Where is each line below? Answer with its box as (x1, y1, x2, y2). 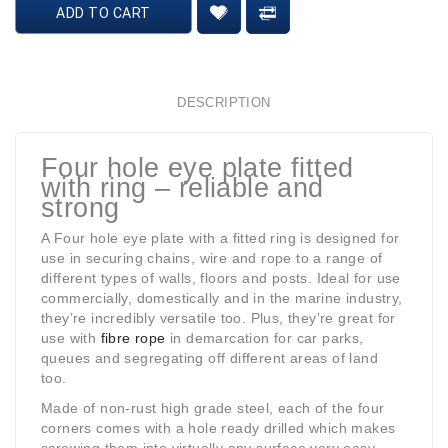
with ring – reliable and (41, 173, 324, 204)
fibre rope (100, 330, 166, 347)
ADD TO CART (56, 5, 151, 22)
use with (41, 330, 101, 347)
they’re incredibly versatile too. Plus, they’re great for (41, 310, 396, 327)
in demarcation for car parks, (165, 330, 364, 347)
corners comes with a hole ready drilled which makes (41, 420, 396, 437)
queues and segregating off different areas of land (41, 350, 378, 367)
